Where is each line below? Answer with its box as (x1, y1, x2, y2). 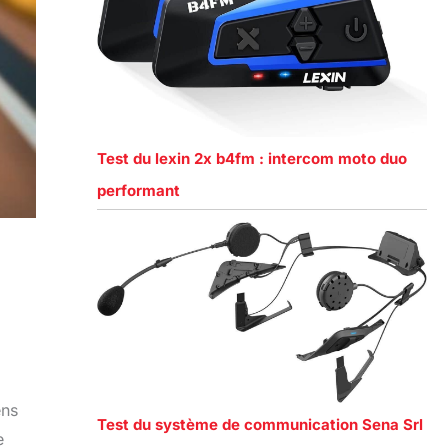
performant (96, 180, 180, 200)
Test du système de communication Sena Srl (96, 414, 423, 434)
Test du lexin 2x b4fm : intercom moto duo (96, 148, 407, 168)
